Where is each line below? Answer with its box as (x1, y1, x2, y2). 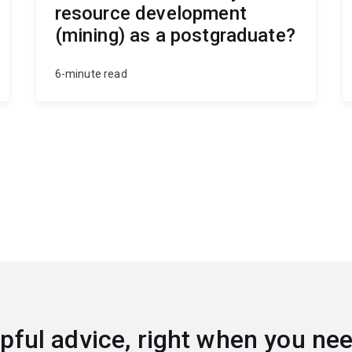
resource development (54, 2, 247, 25)
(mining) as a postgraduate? (54, 24, 295, 47)
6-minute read (54, 68, 127, 81)
